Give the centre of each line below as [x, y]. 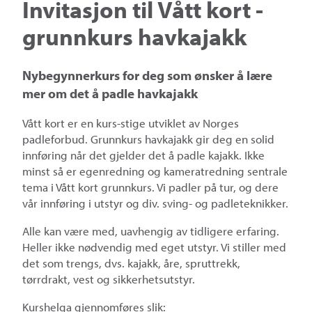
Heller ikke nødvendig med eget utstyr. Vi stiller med [154, 247]
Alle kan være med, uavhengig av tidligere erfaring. [151, 231]
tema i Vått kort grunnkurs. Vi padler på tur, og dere [150, 187]
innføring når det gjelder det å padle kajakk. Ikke [143, 155]
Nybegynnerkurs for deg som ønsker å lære [147, 75]
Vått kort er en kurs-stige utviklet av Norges [131, 123]
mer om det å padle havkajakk [110, 93]
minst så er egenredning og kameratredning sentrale [155, 171]
